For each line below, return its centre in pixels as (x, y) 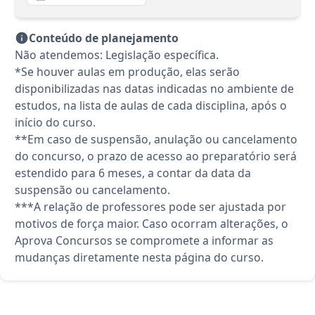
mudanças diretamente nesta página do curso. (139, 258)
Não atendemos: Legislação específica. (117, 55)
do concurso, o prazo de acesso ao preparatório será (156, 156)
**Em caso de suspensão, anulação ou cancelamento (156, 140)
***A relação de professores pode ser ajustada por (150, 207)
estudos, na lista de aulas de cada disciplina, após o (151, 106)
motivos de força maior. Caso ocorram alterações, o (152, 224)
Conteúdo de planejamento (104, 38)
